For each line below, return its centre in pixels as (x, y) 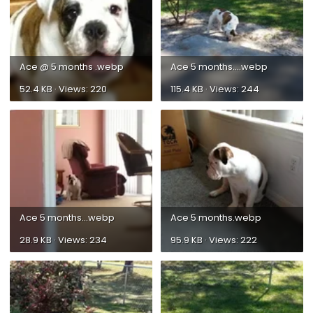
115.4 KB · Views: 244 (215, 89)
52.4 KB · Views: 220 (63, 89)
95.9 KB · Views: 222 (214, 240)
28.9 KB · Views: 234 (63, 240)
